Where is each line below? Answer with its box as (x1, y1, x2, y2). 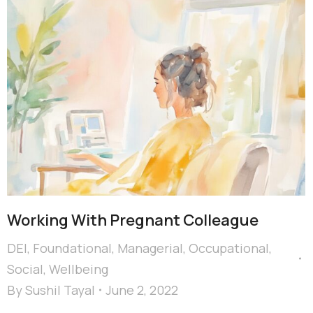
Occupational (189, 239, 269, 256)
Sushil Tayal (25, 281, 95, 298)
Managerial (117, 239, 183, 256)
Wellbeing (49, 260, 108, 277)
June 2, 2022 (105, 281, 178, 298)
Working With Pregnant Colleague (7, 209, 259, 231)
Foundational (33, 239, 112, 256)
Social (7, 260, 43, 277)
